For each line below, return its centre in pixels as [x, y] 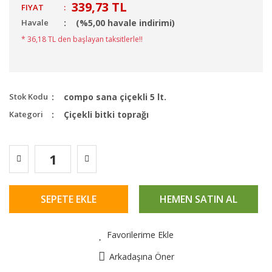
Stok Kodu [29, 97]
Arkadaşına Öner [141, 257]
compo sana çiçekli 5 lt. [115, 97]
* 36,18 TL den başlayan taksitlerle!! [82, 39]
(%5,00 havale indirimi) [125, 23]
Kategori [26, 114]
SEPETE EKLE [69, 199]
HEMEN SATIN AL [199, 199]
